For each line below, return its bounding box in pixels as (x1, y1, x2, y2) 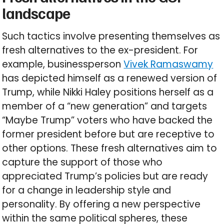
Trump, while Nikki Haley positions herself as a (2, 85, 214, 99)
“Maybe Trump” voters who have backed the (2, 113, 213, 127)
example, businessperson (2, 57, 124, 71)
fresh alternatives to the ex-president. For (2, 43, 198, 57)
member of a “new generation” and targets (2, 99, 207, 113)
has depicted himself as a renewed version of (2, 71, 217, 85)
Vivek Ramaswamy (123, 57, 213, 71)
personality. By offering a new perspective (2, 197, 201, 211)
